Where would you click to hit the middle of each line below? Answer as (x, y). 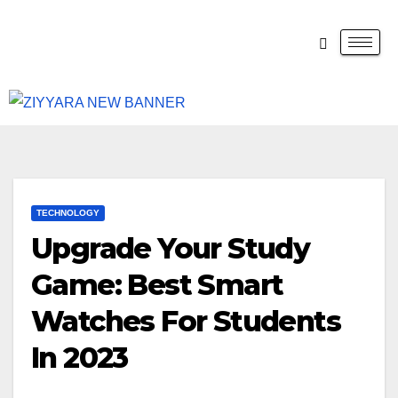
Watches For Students (186, 321)
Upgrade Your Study (171, 248)
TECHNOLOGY (68, 212)
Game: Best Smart (157, 284)
